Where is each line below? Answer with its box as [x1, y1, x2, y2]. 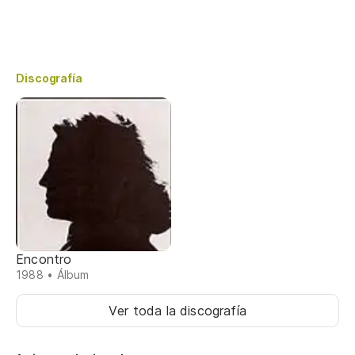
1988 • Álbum [16, 268, 90, 282]
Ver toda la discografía [108, 303, 247, 319]
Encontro [16, 251, 72, 268]
